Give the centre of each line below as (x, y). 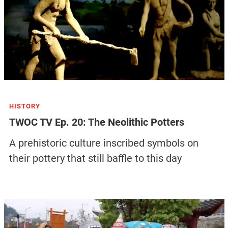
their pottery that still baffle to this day (95, 158)
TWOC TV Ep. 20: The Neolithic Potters (96, 122)
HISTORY (24, 106)
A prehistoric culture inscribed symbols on (104, 143)
